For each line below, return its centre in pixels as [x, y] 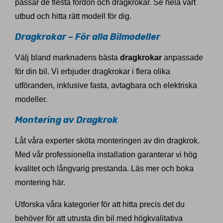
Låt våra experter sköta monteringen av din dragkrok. [107, 141]
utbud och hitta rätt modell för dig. [73, 16]
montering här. [40, 183]
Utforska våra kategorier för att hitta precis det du [100, 205]
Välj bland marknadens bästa [67, 58]
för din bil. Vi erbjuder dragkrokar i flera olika [93, 72]
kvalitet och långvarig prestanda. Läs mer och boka [104, 169]
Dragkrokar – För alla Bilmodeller [88, 37]
